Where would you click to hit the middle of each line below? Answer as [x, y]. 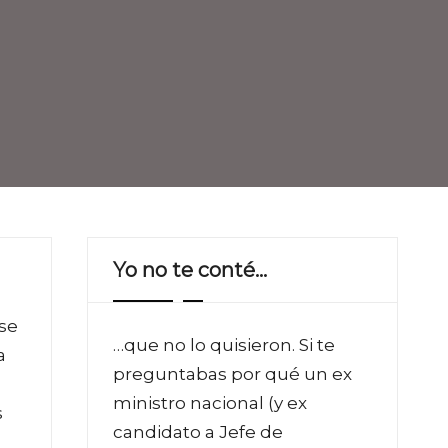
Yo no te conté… [190, 269]
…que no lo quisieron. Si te [224, 344]
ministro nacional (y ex [210, 402]
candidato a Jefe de [198, 431]
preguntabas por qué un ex [232, 373]
